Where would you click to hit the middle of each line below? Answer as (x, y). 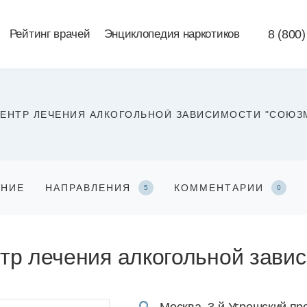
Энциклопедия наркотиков (172, 34)
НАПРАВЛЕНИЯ (90, 188)
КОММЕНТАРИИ (221, 188)
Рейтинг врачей (50, 34)
